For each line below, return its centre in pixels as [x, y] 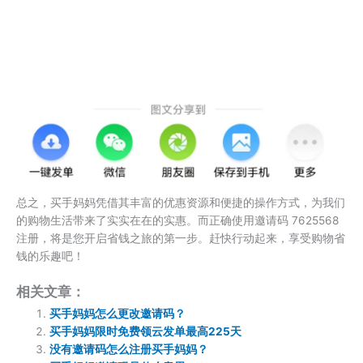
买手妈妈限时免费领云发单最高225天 [146, 331]
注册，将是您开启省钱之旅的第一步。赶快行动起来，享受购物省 [181, 238]
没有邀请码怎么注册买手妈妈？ [129, 349]
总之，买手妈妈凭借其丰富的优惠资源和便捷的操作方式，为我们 [181, 202]
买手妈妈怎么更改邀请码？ [118, 313]
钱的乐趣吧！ [50, 256]
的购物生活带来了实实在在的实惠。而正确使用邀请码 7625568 [177, 220]
